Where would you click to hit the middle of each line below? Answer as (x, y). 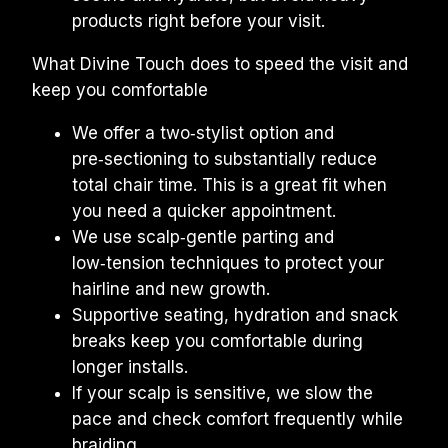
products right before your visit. (198, 21)
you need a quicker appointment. (204, 211)
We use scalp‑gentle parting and (203, 237)
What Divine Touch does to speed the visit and (220, 64)
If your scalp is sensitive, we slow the (222, 393)
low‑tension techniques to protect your (228, 263)
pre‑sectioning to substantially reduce (224, 159)
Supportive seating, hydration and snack (235, 315)
